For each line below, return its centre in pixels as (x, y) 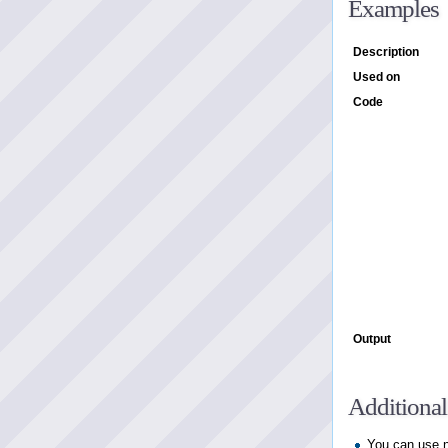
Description (386, 51)
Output (372, 338)
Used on (376, 76)
